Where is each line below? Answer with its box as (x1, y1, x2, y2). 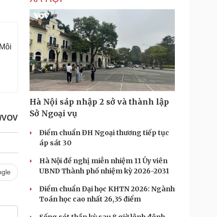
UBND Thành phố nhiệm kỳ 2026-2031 (39, 167, 169, 175)
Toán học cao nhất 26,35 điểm (39, 195, 141, 203)
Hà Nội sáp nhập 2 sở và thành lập (30, 97, 169, 107)
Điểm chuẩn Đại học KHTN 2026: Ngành (39, 185, 175, 193)
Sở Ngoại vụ (30, 108, 77, 118)
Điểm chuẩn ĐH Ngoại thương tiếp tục (39, 128, 169, 137)
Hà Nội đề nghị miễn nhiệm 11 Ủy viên (39, 156, 168, 165)
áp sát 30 (39, 139, 72, 147)
